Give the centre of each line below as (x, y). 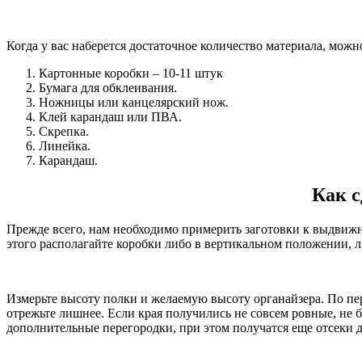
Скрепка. (64, 131)
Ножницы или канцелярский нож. (134, 102)
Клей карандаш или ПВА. (110, 117)
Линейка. (65, 146)
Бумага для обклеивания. (108, 88)
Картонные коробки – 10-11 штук (131, 73)
